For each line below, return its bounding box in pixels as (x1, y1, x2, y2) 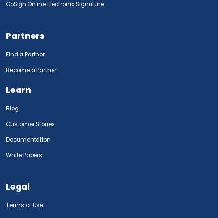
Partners (6, 30, 45, 42)
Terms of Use (6, 201, 43, 209)
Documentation (6, 135, 51, 144)
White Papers (6, 151, 42, 159)
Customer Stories (6, 120, 55, 128)
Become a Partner (6, 66, 56, 74)
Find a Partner (6, 50, 45, 58)
